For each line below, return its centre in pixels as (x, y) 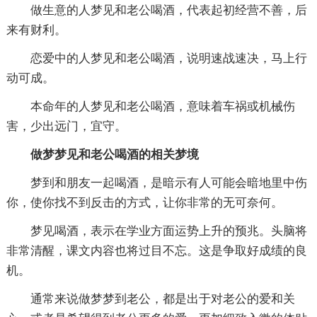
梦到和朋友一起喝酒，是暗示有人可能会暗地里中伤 (156, 183)
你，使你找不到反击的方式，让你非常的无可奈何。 (144, 203)
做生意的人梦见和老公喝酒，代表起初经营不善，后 (156, 11)
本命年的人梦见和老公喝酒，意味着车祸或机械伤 (150, 107)
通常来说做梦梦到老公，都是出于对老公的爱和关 (150, 299)
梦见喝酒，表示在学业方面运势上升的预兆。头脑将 (156, 231)
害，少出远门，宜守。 (66, 127)
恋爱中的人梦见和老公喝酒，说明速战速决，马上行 (156, 59)
